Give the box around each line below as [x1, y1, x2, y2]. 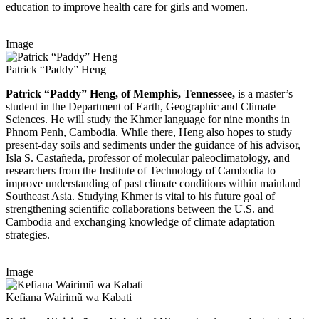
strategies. [6, 229, 50, 241]
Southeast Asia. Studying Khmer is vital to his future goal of [6, 190, 275, 203]
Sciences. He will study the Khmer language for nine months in [6, 113, 290, 126]
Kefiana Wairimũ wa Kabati [6, 291, 132, 304]
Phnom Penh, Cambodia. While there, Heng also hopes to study [6, 126, 292, 139]
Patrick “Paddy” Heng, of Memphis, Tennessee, [6, 88, 235, 100]
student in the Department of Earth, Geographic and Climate [6, 100, 276, 113]
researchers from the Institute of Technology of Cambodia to [6, 164, 276, 177]
